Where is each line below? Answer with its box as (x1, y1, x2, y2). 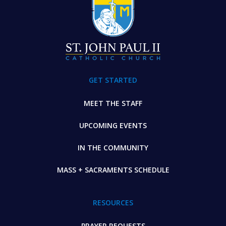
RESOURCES (93, 197, 133, 207)
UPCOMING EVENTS (79, 120, 147, 130)
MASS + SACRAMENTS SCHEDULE (56, 164, 169, 175)
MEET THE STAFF (84, 98, 142, 108)
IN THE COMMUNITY (78, 142, 148, 152)
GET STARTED (89, 75, 137, 85)
